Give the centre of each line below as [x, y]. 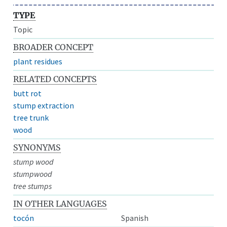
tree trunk [31, 117]
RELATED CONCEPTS [55, 79]
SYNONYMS [37, 147]
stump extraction [44, 105]
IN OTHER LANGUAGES [60, 203]
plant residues [38, 61]
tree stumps [33, 186]
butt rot [28, 93]
